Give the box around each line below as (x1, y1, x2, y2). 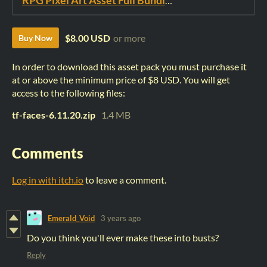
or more (113, 32, 145, 44)
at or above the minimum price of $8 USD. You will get (12, 74, 230, 86)
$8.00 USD (65, 32, 110, 44)
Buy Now (18, 33, 52, 44)
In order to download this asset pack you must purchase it (12, 61, 247, 73)
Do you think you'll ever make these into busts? (27, 232, 219, 244)
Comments (12, 144, 83, 162)
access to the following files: (12, 87, 125, 99)
